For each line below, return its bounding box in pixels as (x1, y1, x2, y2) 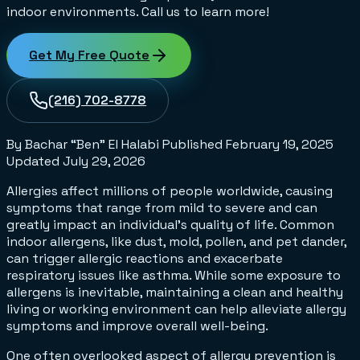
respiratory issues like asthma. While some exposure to (6, 267, 341, 284)
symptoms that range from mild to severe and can (6, 199, 317, 217)
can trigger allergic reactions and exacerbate (6, 250, 283, 268)
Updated (6, 153, 63, 170)
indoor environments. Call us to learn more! (6, 2, 269, 20)
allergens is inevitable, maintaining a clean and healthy (6, 284, 343, 301)
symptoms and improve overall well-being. (6, 317, 268, 335)
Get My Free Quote (29, 46, 150, 63)
